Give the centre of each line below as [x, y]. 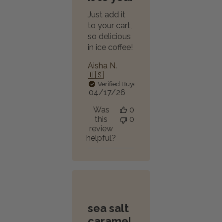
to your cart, [110, 26]
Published [124, 92]
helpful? [101, 138]
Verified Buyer [118, 84]
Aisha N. [102, 66]
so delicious [109, 36]
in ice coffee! [110, 47]
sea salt [108, 208]
